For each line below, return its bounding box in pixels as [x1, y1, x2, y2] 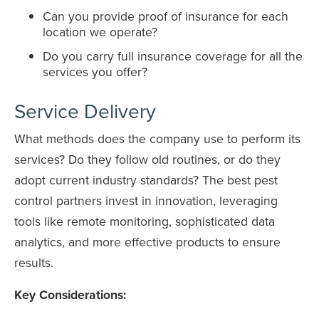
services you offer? [43, 62, 147, 80]
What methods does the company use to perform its [14, 129, 300, 147]
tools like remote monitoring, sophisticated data [14, 211, 275, 230]
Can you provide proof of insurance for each [43, 7, 288, 26]
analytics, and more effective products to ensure [14, 232, 281, 251]
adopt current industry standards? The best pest [14, 170, 278, 189]
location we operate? [43, 23, 157, 41]
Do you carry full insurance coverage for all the [43, 46, 303, 65]
